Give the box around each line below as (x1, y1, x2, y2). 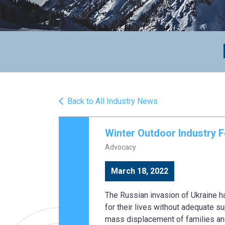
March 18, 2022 (111, 166, 168, 176)
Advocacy (105, 143, 136, 152)
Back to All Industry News (67, 96, 158, 106)
